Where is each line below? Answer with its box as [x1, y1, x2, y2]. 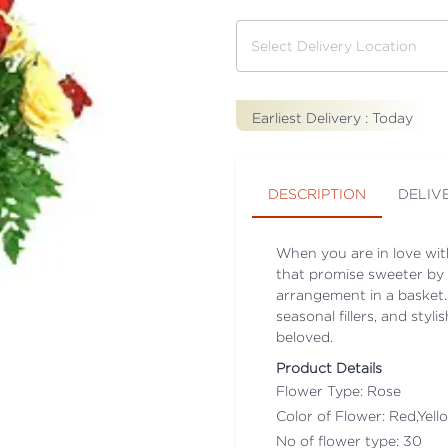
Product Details [276, 359, 382, 375]
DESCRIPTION [268, 186, 366, 202]
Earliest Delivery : [252, 109, 372, 125]
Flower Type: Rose [276, 382, 401, 398]
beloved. [276, 328, 333, 344]
